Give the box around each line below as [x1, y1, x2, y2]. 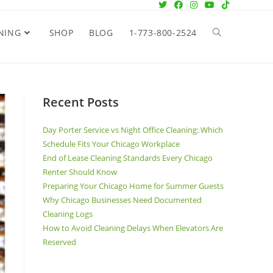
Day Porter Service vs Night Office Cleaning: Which [43, 124, 223, 135]
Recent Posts [43, 94, 119, 110]
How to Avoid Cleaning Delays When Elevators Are [43, 222, 223, 233]
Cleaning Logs [43, 208, 93, 219]
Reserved [43, 236, 76, 247]
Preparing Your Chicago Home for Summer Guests [43, 180, 224, 191]
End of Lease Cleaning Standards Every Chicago [43, 152, 213, 163]
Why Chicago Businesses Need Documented [43, 194, 202, 205]
